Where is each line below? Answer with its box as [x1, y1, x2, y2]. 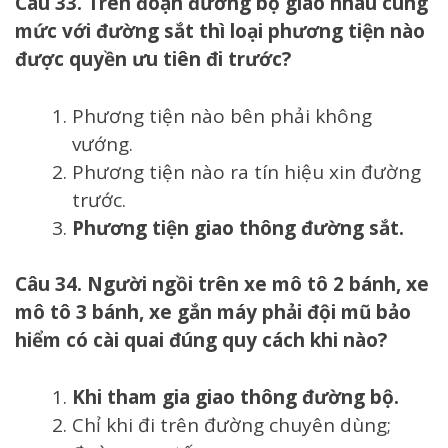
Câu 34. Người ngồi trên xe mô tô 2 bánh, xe [15, 271, 429, 298]
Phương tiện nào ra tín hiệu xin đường [72, 158, 421, 185]
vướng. [72, 130, 133, 157]
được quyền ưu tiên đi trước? [15, 46, 291, 73]
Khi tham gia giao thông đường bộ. [72, 383, 399, 410]
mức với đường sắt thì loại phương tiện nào [15, 18, 425, 45]
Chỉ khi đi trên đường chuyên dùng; [72, 411, 391, 438]
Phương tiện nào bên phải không [72, 102, 372, 129]
